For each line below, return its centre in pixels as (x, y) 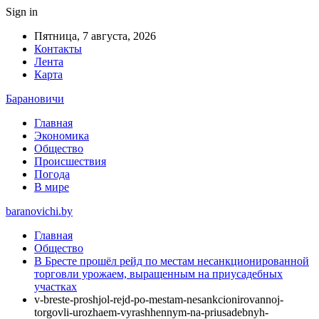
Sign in (22, 12)
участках (56, 287)
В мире (52, 187)
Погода (52, 174)
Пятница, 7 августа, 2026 (95, 36)
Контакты (58, 49)
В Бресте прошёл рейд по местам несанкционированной (172, 261)
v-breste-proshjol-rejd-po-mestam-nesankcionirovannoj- (159, 299)
